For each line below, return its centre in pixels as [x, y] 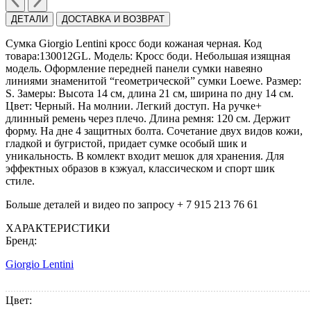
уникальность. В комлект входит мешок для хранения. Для [145, 156]
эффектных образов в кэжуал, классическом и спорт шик [140, 169]
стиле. [20, 181]
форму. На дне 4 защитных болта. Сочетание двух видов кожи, [154, 131]
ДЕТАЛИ [30, 19]
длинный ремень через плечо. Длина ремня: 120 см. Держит [148, 119]
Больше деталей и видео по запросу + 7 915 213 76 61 [132, 205]
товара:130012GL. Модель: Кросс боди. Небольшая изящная [148, 56]
